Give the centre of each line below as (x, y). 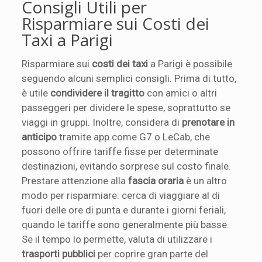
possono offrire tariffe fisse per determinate (120, 151)
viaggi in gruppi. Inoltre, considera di (102, 122)
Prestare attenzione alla (75, 181)
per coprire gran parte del (152, 254)
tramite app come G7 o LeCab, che (134, 137)
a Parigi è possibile (190, 64)
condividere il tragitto (98, 93)
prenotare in (208, 122)
